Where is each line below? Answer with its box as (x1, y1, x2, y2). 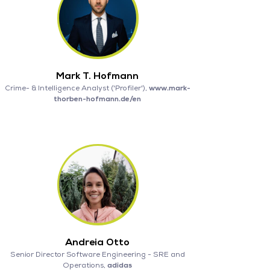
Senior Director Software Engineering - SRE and (10, 250, 185, 259)
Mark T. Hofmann (56, 69, 139, 82)
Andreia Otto (65, 236, 130, 248)
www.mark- (148, 83, 190, 93)
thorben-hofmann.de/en (54, 94, 142, 104)
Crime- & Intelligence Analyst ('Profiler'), (4, 83, 149, 93)
